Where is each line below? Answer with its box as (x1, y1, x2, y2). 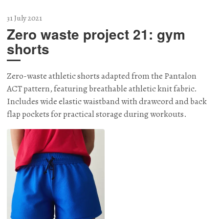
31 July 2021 (7, 13, 42, 23)
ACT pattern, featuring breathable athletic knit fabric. (7, 83, 197, 95)
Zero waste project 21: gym (7, 24, 185, 44)
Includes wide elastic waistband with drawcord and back (7, 95, 207, 108)
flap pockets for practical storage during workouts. (7, 108, 187, 120)
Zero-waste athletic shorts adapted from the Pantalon (7, 70, 197, 82)
